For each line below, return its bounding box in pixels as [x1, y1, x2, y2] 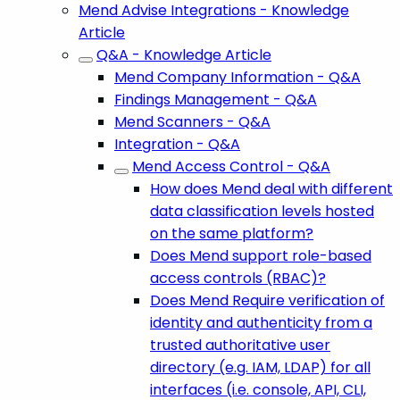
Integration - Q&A [114, 133, 240, 154]
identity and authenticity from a [150, 312, 372, 333]
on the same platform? [150, 222, 313, 244]
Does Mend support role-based [150, 245, 371, 266]
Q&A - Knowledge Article [96, 44, 271, 65]
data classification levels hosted [150, 200, 374, 221]
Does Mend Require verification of [150, 289, 385, 311]
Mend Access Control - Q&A [132, 155, 330, 177]
